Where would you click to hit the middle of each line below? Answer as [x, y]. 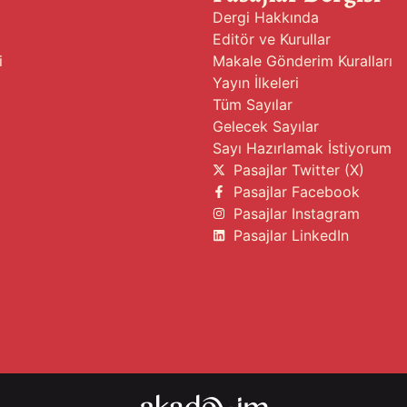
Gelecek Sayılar [266, 126]
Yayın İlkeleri [256, 82]
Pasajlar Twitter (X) [298, 169]
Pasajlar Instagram [296, 213]
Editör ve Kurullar [272, 39]
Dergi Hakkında [266, 17]
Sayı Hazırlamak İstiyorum [302, 148]
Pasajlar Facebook [296, 191]
